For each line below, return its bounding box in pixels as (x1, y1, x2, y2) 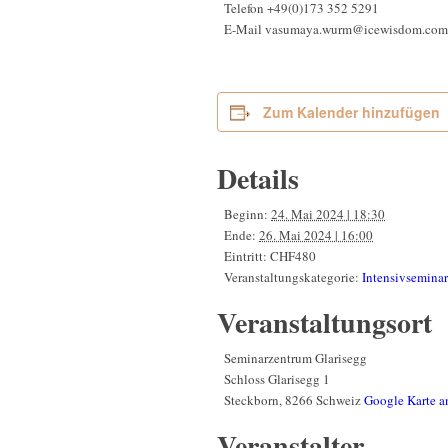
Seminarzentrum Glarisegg (224, 348, 367, 367)
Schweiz (316, 390, 361, 409)
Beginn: (224, 204, 268, 223)
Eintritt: (224, 246, 267, 265)
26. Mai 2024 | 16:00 (259, 225, 373, 244)
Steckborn (224, 390, 279, 409)
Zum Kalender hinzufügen (263, 101, 440, 122)
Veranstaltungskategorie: (224, 267, 359, 286)
